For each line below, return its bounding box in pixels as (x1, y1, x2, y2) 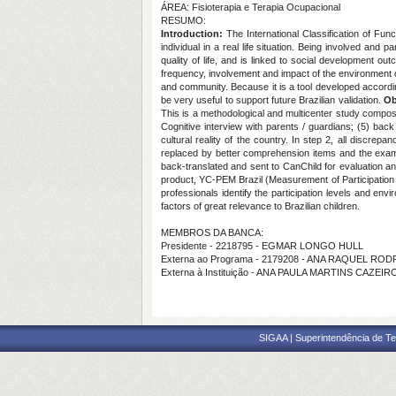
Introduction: (161, 28, 223, 39)
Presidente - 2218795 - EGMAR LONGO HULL (161, 240, 363, 251)
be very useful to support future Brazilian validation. (161, 95, 384, 105)
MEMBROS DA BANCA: (161, 227, 263, 238)
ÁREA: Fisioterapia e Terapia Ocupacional (161, 2, 340, 12)
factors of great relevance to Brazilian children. (161, 201, 360, 211)
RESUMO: (161, 15, 206, 26)
